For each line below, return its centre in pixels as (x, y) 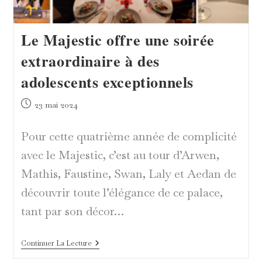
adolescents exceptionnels (107, 82)
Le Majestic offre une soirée (118, 39)
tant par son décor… (72, 211)
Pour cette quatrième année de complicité (129, 136)
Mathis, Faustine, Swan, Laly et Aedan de (128, 173)
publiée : (36, 116)
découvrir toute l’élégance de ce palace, (122, 192)
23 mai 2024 (56, 104)
